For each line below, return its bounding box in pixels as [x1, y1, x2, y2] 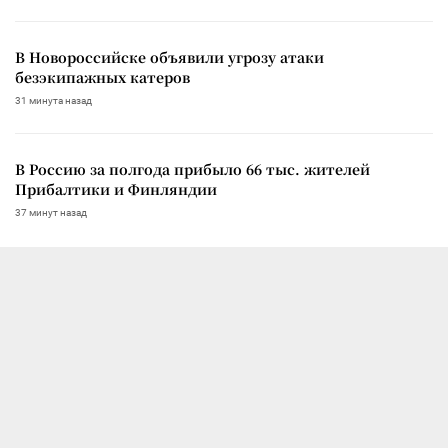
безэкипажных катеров [15, 66, 190, 87]
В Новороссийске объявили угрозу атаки [15, 46, 324, 67]
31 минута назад [15, 94, 92, 106]
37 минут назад [15, 206, 87, 218]
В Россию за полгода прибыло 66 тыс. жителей [15, 158, 370, 179]
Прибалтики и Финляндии [15, 178, 217, 199]
